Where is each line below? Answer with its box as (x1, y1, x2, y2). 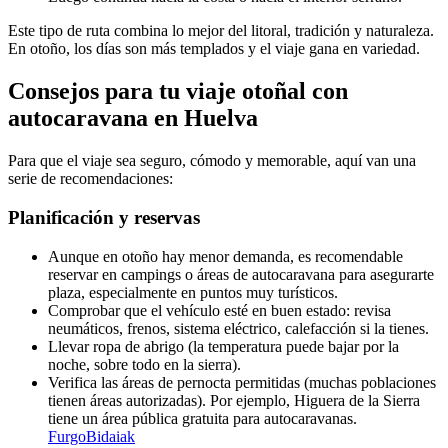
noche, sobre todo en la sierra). (48, 355, 241, 373)
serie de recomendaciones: (8, 170, 173, 188)
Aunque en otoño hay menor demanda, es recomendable (48, 247, 403, 265)
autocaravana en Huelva (8, 105, 258, 132)
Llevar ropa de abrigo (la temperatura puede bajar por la (48, 337, 399, 355)
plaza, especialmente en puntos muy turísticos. (48, 283, 338, 301)
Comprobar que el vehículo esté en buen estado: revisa (48, 301, 391, 319)
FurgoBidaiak (48, 427, 135, 445)
